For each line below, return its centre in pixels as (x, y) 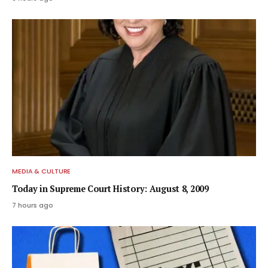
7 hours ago (33, 205)
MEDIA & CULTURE (42, 171)
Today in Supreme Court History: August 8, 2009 (110, 189)
